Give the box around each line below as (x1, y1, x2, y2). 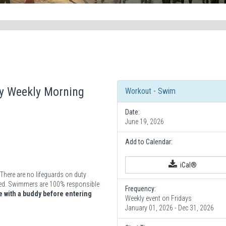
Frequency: (125, 184, 156, 193)
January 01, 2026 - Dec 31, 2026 (125, 203, 214, 212)
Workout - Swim (125, 86, 176, 96)
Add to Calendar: (125, 137, 173, 146)
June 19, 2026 (125, 117, 164, 126)
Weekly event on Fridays (125, 194, 192, 202)
